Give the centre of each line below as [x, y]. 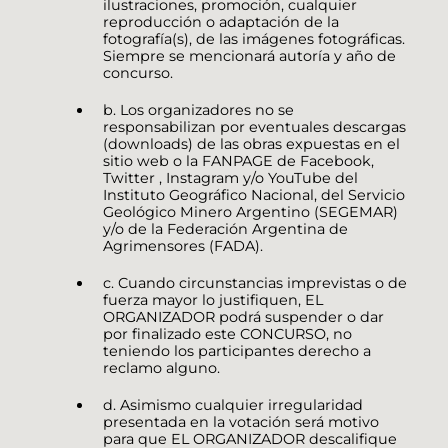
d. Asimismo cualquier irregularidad [233, 405]
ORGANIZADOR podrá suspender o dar [243, 317]
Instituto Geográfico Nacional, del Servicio [254, 195]
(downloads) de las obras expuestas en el [251, 144]
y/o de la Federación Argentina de [225, 229]
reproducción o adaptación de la [221, 22]
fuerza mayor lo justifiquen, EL [213, 300]
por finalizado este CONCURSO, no [227, 334]
